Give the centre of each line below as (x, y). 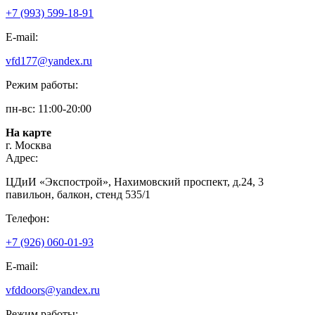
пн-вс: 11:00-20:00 (49, 108)
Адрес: (22, 157)
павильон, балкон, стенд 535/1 (78, 194)
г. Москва (28, 145)
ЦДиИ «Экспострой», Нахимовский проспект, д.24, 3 (135, 181)
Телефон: (27, 218)
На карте (28, 132)
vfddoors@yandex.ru (53, 290)
